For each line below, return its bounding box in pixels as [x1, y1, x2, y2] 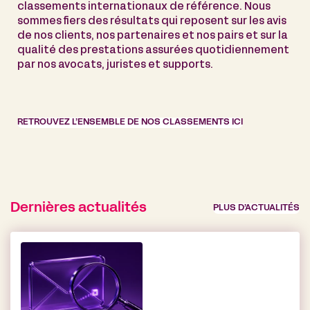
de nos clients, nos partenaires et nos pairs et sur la [17, 30, 288, 41]
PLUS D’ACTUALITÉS [213, 204, 300, 213]
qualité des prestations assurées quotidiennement [17, 45, 289, 55]
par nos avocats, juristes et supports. [17, 60, 213, 70]
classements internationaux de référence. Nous [17, 1, 271, 12]
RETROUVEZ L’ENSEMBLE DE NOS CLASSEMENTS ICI [17, 118, 243, 127]
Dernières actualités [10, 201, 147, 215]
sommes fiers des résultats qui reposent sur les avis [17, 16, 286, 26]
